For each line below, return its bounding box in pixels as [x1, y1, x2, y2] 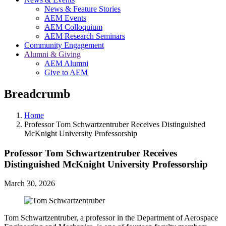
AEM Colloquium [44, 23, 102, 31]
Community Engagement [24, 41, 104, 49]
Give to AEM [44, 68, 88, 77]
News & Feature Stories [44, 5, 121, 13]
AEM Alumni [44, 59, 88, 68]
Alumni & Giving [24, 50, 81, 59]
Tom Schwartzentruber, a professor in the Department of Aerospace [4, 213, 218, 222]
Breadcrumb [4, 87, 70, 100]
